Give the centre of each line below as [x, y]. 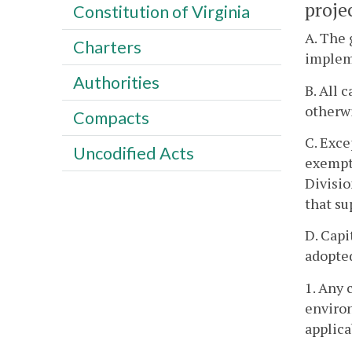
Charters [107, 47]
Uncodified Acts [133, 153]
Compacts [111, 117]
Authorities [116, 82]
